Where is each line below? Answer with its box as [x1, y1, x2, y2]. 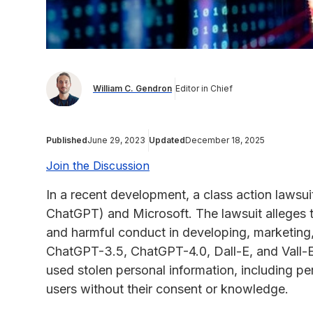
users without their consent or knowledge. [46, 281, 289, 296]
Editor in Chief [175, 83, 233, 94]
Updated [149, 134, 185, 145]
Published [46, 134, 87, 145]
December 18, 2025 [185, 134, 265, 145]
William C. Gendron [93, 83, 172, 94]
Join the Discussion [46, 158, 150, 173]
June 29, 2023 [87, 134, 145, 145]
